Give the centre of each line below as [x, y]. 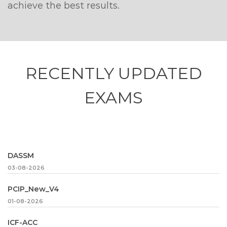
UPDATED [160, 73]
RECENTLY [71, 73]
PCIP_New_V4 [33, 189]
